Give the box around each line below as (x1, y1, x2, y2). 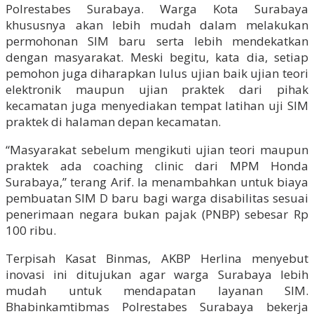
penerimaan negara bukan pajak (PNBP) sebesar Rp (6, 205, 308, 222)
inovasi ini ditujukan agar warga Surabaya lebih (6, 266, 308, 282)
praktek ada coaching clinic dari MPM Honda (6, 157, 308, 174)
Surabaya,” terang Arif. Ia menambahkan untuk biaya (6, 173, 308, 190)
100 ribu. (6, 221, 56, 238)
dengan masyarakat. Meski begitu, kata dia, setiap (6, 48, 308, 65)
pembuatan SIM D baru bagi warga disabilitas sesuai (6, 189, 308, 206)
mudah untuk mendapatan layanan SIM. (6, 282, 308, 299)
